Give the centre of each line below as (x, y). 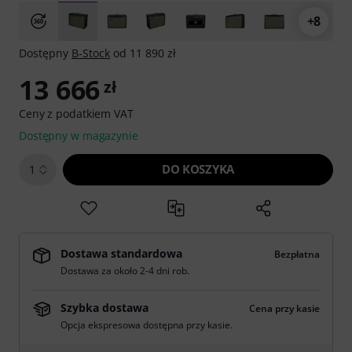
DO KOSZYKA (198, 169)
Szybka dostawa (104, 308)
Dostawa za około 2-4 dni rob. (125, 271)
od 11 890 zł (143, 53)
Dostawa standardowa (121, 253)
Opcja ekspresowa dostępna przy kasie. (147, 325)
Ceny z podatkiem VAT (76, 114)
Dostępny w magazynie (79, 136)
